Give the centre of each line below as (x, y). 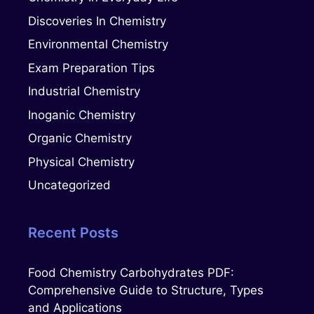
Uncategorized (69, 185)
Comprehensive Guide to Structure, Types (146, 291)
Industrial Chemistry (84, 91)
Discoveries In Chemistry (97, 21)
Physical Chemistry (81, 162)
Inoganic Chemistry (82, 115)
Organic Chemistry (80, 138)
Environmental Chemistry (98, 45)
